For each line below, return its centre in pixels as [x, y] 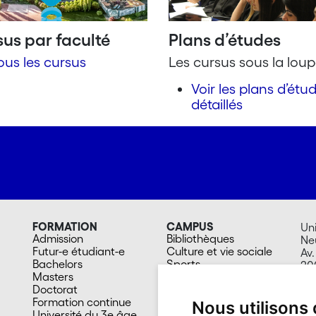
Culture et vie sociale [219, 251]
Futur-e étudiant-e [79, 251]
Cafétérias [193, 290]
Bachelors [57, 264]
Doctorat [55, 290]
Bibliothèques [200, 239]
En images [193, 302]
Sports [183, 264]
